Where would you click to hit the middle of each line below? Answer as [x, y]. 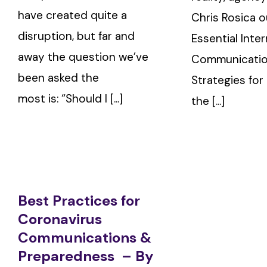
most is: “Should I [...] [70, 99]
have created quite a [72, 15]
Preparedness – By [86, 256]
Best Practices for [79, 200]
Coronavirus [60, 219]
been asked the [58, 78]
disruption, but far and [76, 36]
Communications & [85, 237]
